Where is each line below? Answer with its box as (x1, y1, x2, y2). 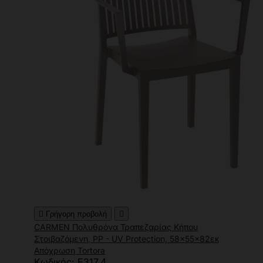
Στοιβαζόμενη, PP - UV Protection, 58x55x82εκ (34, 234, 219, 244)
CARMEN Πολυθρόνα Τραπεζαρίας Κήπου (34, 222, 198, 232)
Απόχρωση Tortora (34, 245, 105, 256)
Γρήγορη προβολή (46, 210, 107, 219)
